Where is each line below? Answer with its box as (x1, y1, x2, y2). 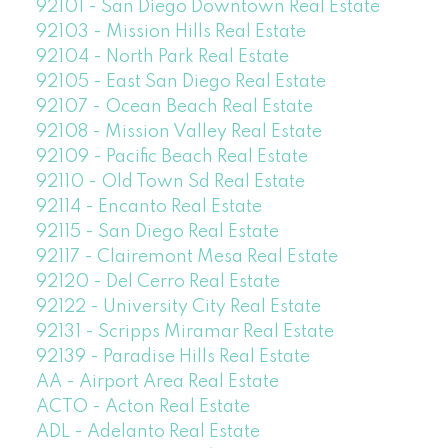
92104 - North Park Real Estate (35, 48, 289, 67)
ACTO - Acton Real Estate (35, 398, 250, 417)
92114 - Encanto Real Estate (35, 198, 262, 217)
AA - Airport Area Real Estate (35, 373, 279, 392)
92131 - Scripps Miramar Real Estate (35, 323, 334, 342)
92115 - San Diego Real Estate (35, 223, 279, 242)
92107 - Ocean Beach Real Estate (35, 98, 313, 117)
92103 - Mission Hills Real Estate (35, 23, 306, 42)
